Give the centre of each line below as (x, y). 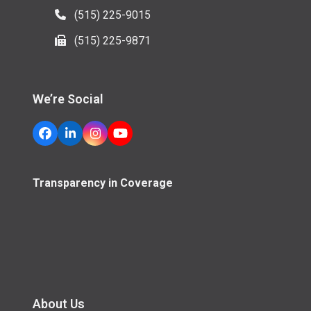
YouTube (143, 138)
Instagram (122, 138)
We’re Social (68, 99)
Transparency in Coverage (103, 183)
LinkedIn (92, 138)
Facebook (71, 138)
